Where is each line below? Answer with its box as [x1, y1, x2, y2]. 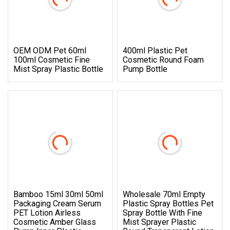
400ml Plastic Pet [123, 45, 188, 55]
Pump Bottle [123, 64, 168, 74]
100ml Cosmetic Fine [13, 54, 90, 65]
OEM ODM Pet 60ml [13, 45, 86, 55]
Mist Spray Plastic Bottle [13, 64, 103, 74]
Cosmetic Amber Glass [13, 217, 96, 227]
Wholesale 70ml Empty [123, 189, 206, 199]
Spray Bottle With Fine [123, 207, 203, 218]
